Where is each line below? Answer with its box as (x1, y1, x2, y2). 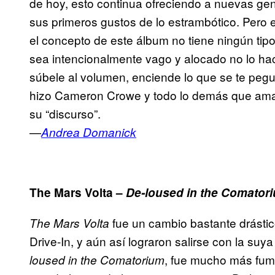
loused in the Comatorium (29, 252, 165, 268)
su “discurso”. (29, 105, 101, 122)
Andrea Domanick (41, 124, 136, 141)
